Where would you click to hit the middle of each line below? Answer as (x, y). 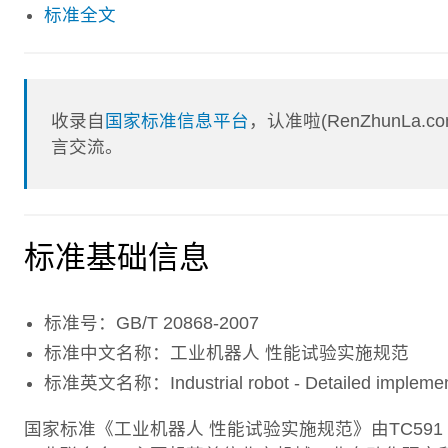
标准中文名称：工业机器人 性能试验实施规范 (226, 352)
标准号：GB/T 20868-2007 (151, 322)
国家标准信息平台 (177, 120)
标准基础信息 (117, 257)
